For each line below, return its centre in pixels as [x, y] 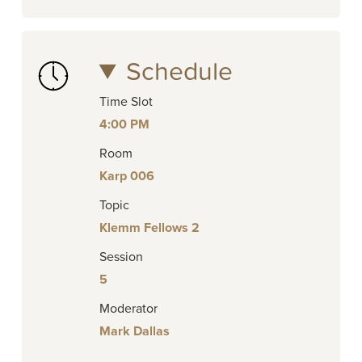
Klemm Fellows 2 [149, 228]
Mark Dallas [134, 332]
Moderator [128, 309]
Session [121, 257]
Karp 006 [126, 177]
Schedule [180, 72]
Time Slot [126, 102]
